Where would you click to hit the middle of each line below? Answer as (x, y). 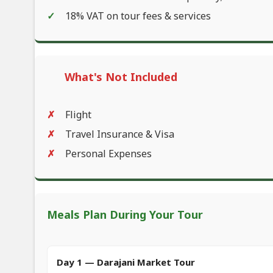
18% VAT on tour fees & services (138, 16)
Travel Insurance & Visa (120, 134)
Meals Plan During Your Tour (125, 214)
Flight (78, 114)
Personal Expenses (108, 153)
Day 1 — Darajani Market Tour (126, 262)
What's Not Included (121, 76)
